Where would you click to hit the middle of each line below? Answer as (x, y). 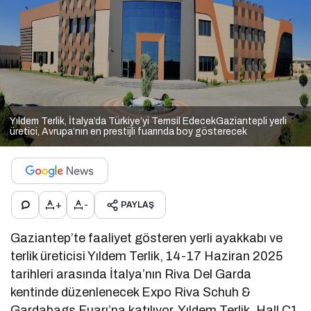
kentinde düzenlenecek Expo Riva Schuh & (131, 293)
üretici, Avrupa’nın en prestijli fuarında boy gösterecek (128, 132)
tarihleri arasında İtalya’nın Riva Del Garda (131, 275)
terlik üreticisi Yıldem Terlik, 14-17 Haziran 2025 (147, 257)
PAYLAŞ (137, 205)
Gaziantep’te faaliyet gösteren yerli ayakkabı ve (147, 238)
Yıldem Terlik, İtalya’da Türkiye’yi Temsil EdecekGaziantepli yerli (148, 121)
